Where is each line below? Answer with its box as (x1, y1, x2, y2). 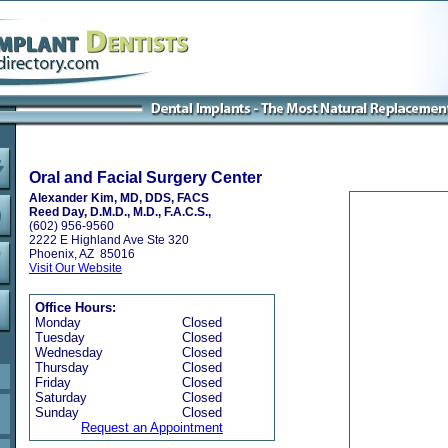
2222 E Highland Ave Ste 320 (29, 233, 189, 247)
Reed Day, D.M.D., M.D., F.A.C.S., (29, 205, 211, 219)
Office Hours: (35, 300, 116, 315)
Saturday (35, 390, 87, 405)
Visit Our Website (29, 261, 122, 275)
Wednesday (35, 345, 103, 360)
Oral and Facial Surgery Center (29, 169, 262, 186)
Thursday (35, 360, 89, 375)
